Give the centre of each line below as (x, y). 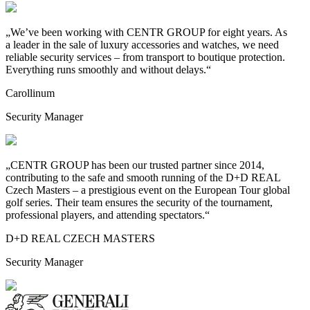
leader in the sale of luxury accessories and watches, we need (146, 45)
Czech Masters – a (46, 190)
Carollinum (30, 93)
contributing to (37, 178)
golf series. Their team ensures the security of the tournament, (139, 203)
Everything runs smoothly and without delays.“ (108, 70)
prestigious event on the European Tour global (189, 190)
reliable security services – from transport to (100, 57)
